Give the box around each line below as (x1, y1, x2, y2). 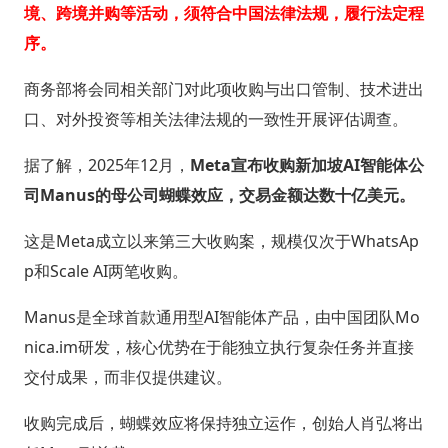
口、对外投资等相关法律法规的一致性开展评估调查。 (23, 107, 408, 130)
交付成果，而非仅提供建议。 (23, 365, 232, 388)
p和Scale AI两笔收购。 (23, 259, 188, 282)
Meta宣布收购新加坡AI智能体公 (189, 153, 424, 176)
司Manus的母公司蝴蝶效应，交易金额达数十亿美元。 (23, 183, 415, 206)
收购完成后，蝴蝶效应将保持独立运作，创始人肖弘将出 (23, 411, 424, 434)
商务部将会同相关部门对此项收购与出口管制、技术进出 (23, 77, 424, 100)
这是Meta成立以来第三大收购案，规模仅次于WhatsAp (23, 229, 419, 252)
